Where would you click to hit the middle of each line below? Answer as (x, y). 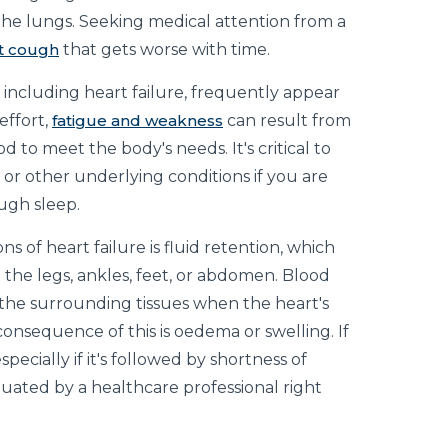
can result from (287, 121)
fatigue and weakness (137, 121)
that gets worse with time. (164, 50)
